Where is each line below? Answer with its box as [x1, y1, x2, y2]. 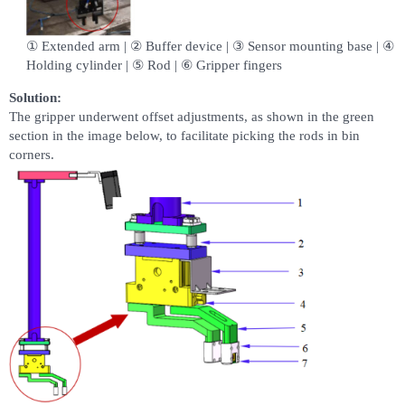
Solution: [9, 90, 61, 106]
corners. [9, 147, 54, 163]
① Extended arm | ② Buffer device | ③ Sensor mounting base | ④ [25, 39, 394, 54]
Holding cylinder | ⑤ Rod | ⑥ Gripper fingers [25, 58, 282, 73]
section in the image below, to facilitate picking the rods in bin [9, 128, 360, 144]
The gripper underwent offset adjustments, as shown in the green [9, 109, 374, 125]
